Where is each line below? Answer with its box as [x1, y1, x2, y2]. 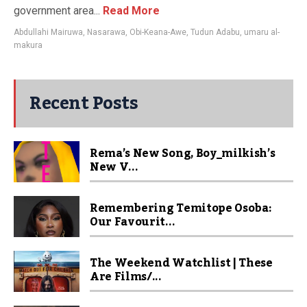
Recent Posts [29, 86, 138, 121]
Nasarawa [87, 27, 125, 37]
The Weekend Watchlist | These [90, 252, 273, 274]
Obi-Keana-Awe [130, 27, 186, 37]
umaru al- [244, 27, 280, 37]
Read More [100, 4, 160, 17]
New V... [90, 156, 138, 178]
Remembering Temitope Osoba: [90, 197, 272, 219]
